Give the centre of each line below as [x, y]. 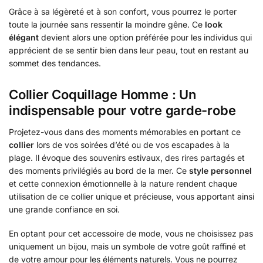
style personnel [220, 170]
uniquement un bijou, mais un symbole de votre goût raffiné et [127, 246]
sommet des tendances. [55, 63]
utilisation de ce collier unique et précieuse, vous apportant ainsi [131, 196]
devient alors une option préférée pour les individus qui [145, 38]
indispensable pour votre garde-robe [122, 110]
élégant [24, 38]
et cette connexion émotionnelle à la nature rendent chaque [123, 183]
